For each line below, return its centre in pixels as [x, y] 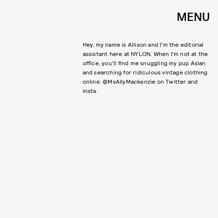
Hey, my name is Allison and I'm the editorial [143, 44]
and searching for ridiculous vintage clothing [145, 72]
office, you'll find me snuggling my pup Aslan [144, 63]
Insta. [90, 91]
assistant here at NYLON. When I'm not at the [145, 54]
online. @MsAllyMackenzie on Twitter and [140, 81]
